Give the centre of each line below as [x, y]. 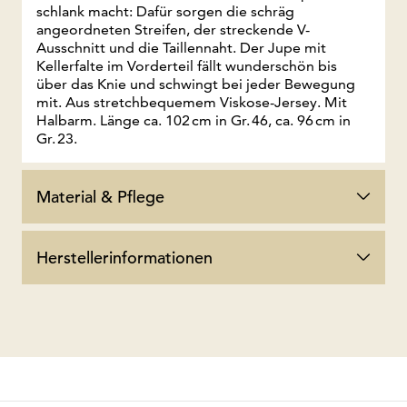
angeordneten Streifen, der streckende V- [173, 29]
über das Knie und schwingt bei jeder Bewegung [196, 84]
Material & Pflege [100, 196]
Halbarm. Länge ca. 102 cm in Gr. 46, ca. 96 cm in [194, 120]
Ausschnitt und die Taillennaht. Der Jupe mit [181, 47]
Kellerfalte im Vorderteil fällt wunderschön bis [187, 65]
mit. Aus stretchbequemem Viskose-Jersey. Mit [192, 102]
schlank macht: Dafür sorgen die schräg [165, 11]
